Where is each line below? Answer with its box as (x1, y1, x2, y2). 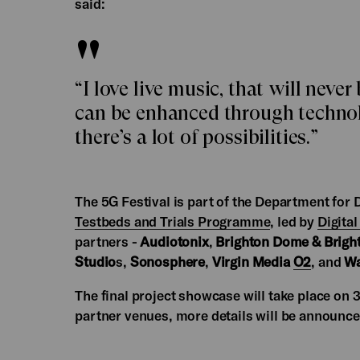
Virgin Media (211, 253, 293, 269)
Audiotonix (140, 233, 209, 249)
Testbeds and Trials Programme (75, 213, 271, 229)
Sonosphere (129, 253, 206, 269)
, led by (270, 213, 317, 229)
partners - (75, 233, 141, 249)
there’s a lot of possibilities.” (75, 125, 318, 149)
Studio (75, 253, 117, 269)
